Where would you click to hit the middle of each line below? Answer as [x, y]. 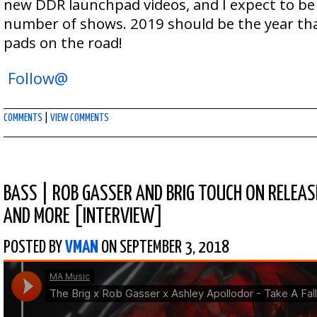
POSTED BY [34, 248]
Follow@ [38, 78]
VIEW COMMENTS [80, 118]
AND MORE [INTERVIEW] [83, 217]
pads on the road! [63, 42]
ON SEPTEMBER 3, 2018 [164, 248]
